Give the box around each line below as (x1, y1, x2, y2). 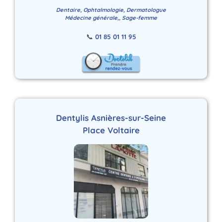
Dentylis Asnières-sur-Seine (56, 112, 166, 123)
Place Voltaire (82, 124, 140, 135)
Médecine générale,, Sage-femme (65, 14, 157, 21)
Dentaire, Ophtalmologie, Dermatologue (56, 6, 166, 13)
